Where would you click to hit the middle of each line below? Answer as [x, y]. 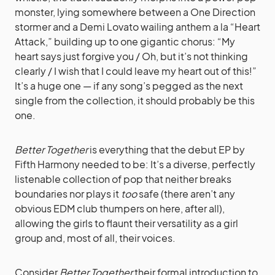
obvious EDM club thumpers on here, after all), [120, 208]
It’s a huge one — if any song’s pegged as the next [129, 85]
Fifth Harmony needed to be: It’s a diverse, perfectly [135, 164]
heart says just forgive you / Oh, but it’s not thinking [131, 56]
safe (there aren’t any [186, 193]
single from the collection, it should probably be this [135, 100]
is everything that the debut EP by [166, 149]
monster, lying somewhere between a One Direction [135, 12]
